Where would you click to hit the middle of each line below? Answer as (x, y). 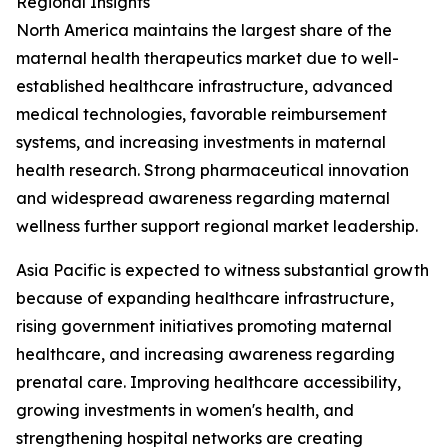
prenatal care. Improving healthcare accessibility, (208, 382)
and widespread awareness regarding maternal (203, 198)
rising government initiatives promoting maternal (204, 326)
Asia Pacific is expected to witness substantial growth (222, 270)
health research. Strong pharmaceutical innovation (212, 170)
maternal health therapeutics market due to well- (207, 58)
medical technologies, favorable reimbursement (201, 114)
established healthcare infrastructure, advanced (204, 86)
